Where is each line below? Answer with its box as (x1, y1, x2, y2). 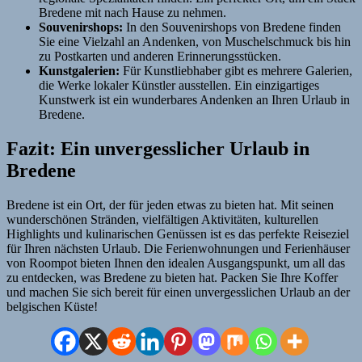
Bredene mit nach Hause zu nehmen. (39, 6, 226, 20)
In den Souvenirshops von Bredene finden (123, 20, 341, 35)
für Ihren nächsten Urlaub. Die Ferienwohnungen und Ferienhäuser (6, 241, 350, 255)
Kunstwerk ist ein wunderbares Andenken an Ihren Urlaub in (39, 93, 350, 107)
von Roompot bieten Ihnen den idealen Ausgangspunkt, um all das (6, 255, 345, 270)
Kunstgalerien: (39, 64, 120, 78)
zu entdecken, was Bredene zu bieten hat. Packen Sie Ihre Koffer (6, 270, 338, 284)
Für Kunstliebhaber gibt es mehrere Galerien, (120, 64, 352, 78)
